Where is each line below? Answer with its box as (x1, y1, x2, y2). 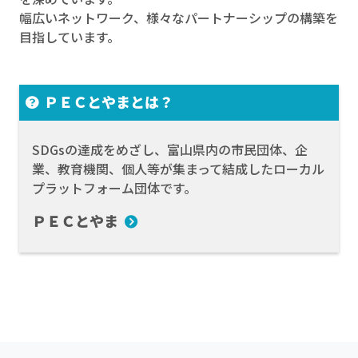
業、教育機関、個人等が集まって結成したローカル (32, 159, 324, 179)
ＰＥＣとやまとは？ (44, 91, 173, 113)
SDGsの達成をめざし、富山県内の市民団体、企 (32, 140, 308, 160)
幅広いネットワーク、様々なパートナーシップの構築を (19, 8, 338, 28)
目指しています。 (19, 27, 120, 47)
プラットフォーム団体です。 (32, 178, 197, 198)
